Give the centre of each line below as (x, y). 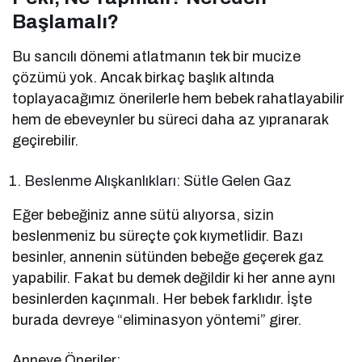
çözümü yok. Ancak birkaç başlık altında (144, 78)
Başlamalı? (65, 22)
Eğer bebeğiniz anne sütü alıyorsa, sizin (143, 215)
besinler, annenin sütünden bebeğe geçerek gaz (168, 257)
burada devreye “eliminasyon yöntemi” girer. (157, 320)
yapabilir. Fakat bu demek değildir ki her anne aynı (174, 278)
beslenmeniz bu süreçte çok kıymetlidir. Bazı (158, 236)
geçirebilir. (45, 141)
